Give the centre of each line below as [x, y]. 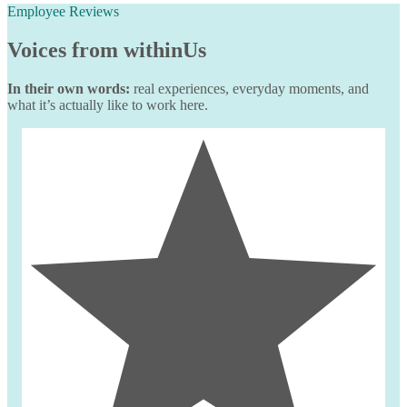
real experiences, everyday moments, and [249, 89]
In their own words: [69, 89]
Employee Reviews [63, 12]
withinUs [165, 50]
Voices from [65, 50]
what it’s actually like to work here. [108, 105]
